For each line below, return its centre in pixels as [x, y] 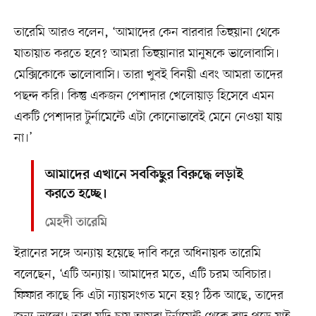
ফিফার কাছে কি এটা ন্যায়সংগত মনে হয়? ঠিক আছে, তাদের [148, 295]
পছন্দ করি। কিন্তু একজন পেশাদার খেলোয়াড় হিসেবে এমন [144, 96]
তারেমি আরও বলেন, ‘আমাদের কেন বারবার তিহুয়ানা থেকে [147, 32]
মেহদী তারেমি [76, 223]
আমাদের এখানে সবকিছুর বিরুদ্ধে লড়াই [144, 175]
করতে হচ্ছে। [76, 194]
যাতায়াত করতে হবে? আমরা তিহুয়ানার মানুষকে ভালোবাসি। [146, 53]
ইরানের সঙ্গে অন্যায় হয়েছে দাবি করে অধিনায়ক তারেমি [137, 253]
